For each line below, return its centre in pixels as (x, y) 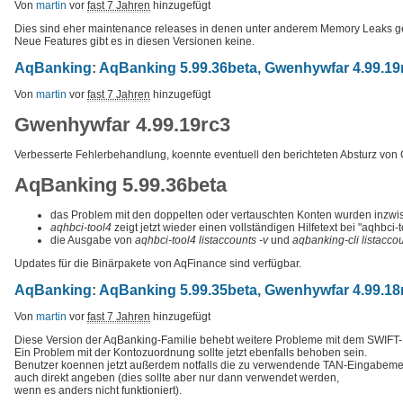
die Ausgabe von (93, 240)
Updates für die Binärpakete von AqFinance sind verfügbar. (158, 263)
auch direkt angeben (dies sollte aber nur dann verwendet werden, (177, 377)
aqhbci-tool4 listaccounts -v (201, 240)
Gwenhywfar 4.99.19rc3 (122, 124)
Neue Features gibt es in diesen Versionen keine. (134, 41)
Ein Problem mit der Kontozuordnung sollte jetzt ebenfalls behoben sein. (191, 352)
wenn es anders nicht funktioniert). (98, 390)
